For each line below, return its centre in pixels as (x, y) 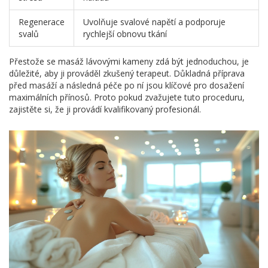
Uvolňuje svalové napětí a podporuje (154, 22)
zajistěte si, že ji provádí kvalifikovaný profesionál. (105, 109)
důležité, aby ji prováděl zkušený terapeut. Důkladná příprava (127, 74)
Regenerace (42, 22)
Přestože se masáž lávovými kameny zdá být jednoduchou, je (129, 62)
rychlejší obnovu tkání (125, 34)
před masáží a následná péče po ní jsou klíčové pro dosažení (127, 86)
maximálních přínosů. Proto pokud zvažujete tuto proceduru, (127, 98)
